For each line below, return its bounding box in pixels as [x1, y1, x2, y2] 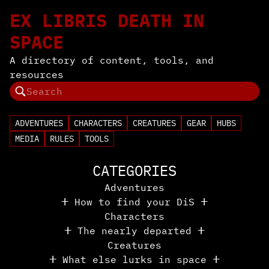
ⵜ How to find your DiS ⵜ [61, 196, 208, 208]
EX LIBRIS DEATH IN [10, 8, 204, 32]
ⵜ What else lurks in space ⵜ [49, 253, 220, 265]
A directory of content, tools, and [10, 54, 214, 66]
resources [10, 68, 64, 80]
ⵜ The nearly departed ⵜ [64, 225, 205, 237]
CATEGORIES [92, 161, 177, 180]
